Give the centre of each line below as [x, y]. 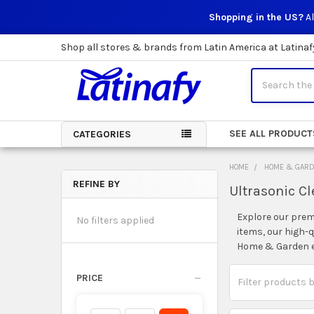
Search [267, 75]
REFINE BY [96, 184]
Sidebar [94, 203]
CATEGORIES [102, 134]
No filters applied [115, 220]
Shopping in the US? [256, 17]
